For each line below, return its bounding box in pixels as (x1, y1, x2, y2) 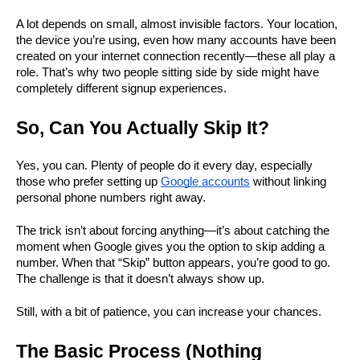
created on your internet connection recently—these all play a (16, 50, 335, 63)
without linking (250, 175, 326, 188)
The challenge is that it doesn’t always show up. (16, 272, 264, 285)
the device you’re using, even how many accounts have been (16, 34, 336, 47)
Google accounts (161, 175, 250, 188)
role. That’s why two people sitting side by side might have (16, 66, 319, 79)
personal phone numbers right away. (16, 191, 206, 204)
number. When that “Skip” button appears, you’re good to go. (16, 256, 330, 269)
